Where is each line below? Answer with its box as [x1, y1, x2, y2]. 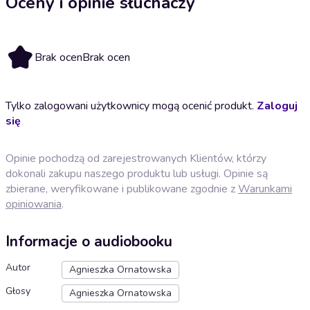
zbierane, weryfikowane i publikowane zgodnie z [6, 181, 238, 197]
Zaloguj [257, 98, 298, 113]
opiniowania [6, 196, 62, 212]
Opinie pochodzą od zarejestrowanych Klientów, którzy [6, 150, 266, 166]
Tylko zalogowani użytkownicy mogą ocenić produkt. [6, 98, 257, 113]
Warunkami [238, 181, 292, 197]
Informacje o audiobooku [6, 232, 172, 252]
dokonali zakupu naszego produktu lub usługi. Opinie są [6, 165, 268, 181]
